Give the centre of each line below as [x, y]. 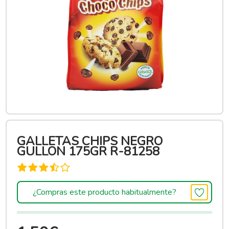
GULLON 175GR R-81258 [88, 151]
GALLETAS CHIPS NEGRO [90, 141]
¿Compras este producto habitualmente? [104, 192]
